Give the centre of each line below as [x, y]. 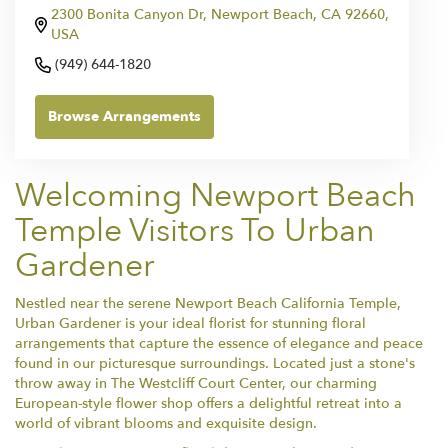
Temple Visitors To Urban [195, 231]
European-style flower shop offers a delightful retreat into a [208, 404]
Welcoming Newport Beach [215, 196]
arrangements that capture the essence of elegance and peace [219, 344]
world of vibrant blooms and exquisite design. [166, 424]
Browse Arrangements [124, 117]
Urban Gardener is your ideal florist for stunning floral [190, 324]
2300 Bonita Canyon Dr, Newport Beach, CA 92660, [220, 15]
